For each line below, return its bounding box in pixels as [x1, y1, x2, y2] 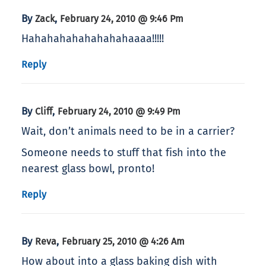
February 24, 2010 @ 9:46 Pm [60, 13, 183, 25]
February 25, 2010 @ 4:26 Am [62, 236, 185, 248]
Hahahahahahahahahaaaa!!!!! [21, 32, 164, 46]
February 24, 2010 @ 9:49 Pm [58, 106, 180, 118]
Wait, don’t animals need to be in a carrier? [21, 125, 235, 138]
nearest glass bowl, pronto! [21, 162, 154, 176]
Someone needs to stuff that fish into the [21, 146, 226, 160]
